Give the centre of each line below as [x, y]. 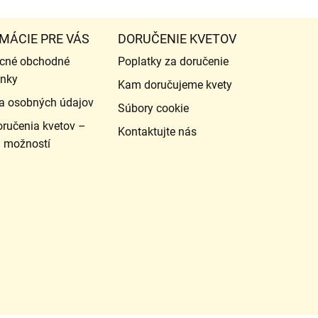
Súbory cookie [153, 108]
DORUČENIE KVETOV [177, 38]
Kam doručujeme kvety [175, 84]
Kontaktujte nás [157, 131]
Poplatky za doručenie [173, 61]
